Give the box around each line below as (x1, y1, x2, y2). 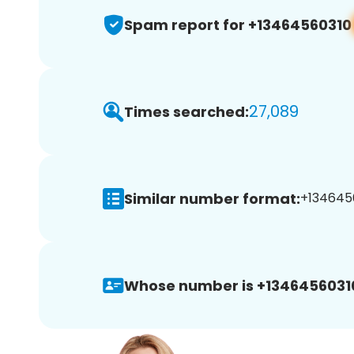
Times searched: (124, 101, 249, 122)
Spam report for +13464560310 (124, 14, 352, 35)
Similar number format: (124, 188, 300, 209)
